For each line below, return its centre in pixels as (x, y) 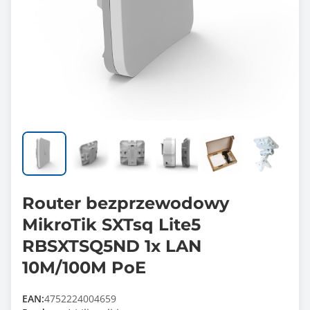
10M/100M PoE (84, 267)
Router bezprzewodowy (126, 203)
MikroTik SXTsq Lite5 (111, 225)
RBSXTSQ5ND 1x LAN (112, 246)
